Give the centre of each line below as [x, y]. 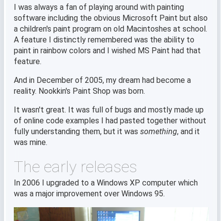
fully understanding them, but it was [77, 131]
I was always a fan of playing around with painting [99, 7]
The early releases [75, 166]
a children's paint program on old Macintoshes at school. [110, 29]
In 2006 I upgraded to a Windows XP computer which [106, 183]
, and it [188, 131]
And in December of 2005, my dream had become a [102, 80]
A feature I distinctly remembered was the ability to [104, 39]
